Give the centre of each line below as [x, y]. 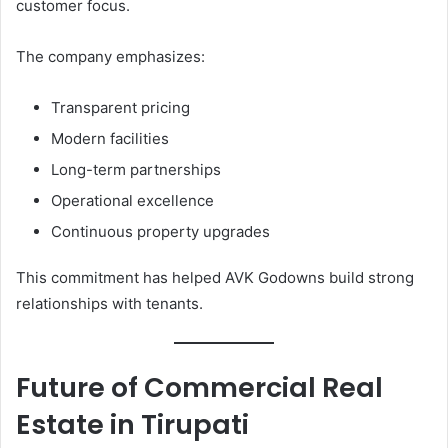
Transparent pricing [120, 107]
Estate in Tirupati [132, 424]
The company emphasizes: [110, 56]
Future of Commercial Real [199, 387]
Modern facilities [110, 138]
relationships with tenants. [109, 303]
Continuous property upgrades [160, 231]
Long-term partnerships [136, 169]
